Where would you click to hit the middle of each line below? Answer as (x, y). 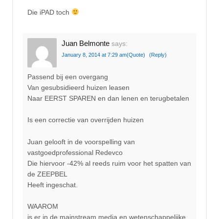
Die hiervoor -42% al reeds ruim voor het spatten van (109, 163)
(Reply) (158, 55)
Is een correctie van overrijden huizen (86, 120)
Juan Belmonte (86, 44)
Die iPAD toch (49, 12)
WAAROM (43, 206)
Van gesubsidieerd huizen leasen (78, 87)
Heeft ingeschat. (53, 185)
